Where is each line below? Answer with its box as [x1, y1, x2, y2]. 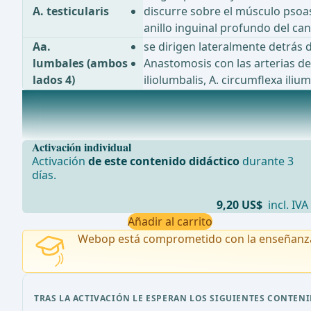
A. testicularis [33, 3, 110, 19]
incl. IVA [265, 197, 309, 213]
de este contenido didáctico [88, 153, 240, 169]
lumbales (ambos [33, 56, 128, 72]
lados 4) [33, 72, 76, 88]
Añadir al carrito [128, 214, 213, 230]
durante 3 [239, 153, 294, 169]
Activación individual [32, 139, 132, 155]
